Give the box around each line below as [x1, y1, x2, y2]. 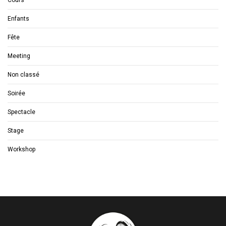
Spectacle [8, 108, 35, 116]
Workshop [8, 145, 35, 153]
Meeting [8, 52, 30, 60]
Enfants [8, 15, 29, 22]
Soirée [8, 89, 25, 97]
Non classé [8, 71, 39, 78]
